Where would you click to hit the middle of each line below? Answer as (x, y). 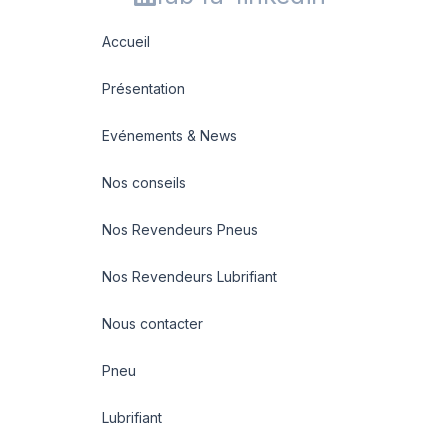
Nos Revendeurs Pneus (180, 229)
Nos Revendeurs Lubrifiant (189, 276)
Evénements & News (169, 135)
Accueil (126, 41)
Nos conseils (144, 182)
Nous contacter (152, 323)
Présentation (143, 88)
